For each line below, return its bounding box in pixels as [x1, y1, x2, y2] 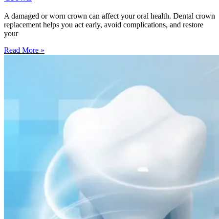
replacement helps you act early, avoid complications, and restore [4, 21, 203, 29]
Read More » [4, 46, 44, 55]
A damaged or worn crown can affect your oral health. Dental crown [4, 12, 215, 21]
